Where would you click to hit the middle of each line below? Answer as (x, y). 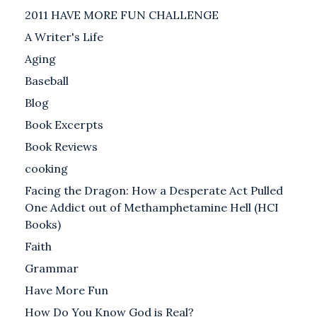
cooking (46, 169)
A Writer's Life (64, 37)
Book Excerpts (64, 125)
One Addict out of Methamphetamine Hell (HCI (152, 208)
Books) (43, 225)
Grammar (52, 269)
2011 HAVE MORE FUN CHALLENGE (122, 15)
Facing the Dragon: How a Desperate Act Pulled (154, 191)
